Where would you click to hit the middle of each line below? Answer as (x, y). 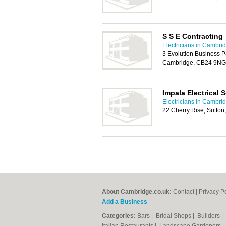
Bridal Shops (174, 216)
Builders (209, 216)
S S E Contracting (193, 36)
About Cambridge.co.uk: (137, 192)
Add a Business (125, 202)
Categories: (119, 216)
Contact (184, 192)
